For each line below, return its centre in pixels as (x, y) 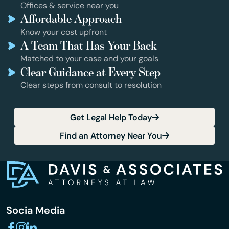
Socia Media (36, 210)
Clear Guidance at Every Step (90, 72)
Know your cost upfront (64, 32)
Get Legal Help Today (111, 117)
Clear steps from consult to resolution (91, 85)
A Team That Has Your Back (89, 45)
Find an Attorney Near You (111, 135)
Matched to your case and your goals (89, 59)
